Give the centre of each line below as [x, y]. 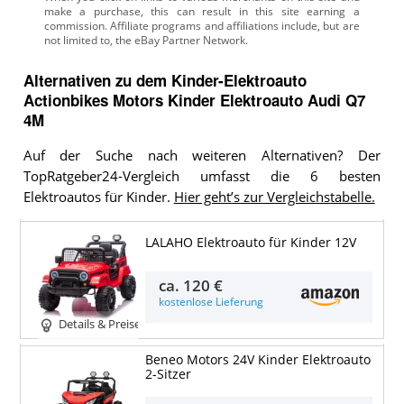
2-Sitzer [168, 374]
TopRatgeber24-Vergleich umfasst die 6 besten [202, 176]
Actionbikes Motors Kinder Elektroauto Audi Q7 [194, 100]
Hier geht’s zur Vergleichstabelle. [274, 197]
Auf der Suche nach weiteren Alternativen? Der [202, 155]
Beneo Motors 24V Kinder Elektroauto [257, 359]
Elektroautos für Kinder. [98, 197]
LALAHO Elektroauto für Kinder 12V [250, 242]
